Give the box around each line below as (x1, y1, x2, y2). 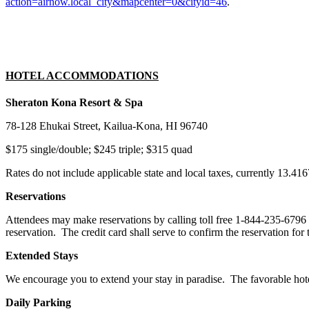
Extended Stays (6, 250, 78, 262)
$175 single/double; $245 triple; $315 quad (6, 143, 192, 156)
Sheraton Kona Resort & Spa (6, 97, 143, 109)
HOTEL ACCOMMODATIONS (6, 69, 159, 81)
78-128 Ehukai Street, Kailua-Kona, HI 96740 (6, 120, 208, 132)
